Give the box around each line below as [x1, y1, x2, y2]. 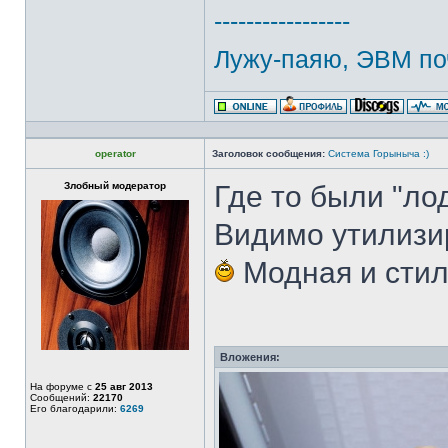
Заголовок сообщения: [212, 148, 325, 159]
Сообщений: [30, 392, 93, 403]
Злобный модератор [64, 180, 166, 191]
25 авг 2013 [95, 381, 153, 392]
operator [94, 148, 136, 159]
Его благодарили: [30, 403, 120, 414]
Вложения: [220, 351, 280, 363]
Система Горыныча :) [328, 148, 429, 159]
